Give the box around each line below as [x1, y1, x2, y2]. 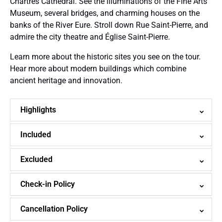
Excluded [20, 155, 53, 165]
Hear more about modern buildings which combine [10, 64, 186, 74]
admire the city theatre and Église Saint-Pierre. [10, 32, 170, 42]
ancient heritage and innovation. [10, 76, 122, 86]
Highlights [20, 105, 56, 115]
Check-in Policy [20, 179, 75, 189]
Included [20, 130, 51, 140]
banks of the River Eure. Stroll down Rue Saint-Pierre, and [10, 20, 208, 30]
